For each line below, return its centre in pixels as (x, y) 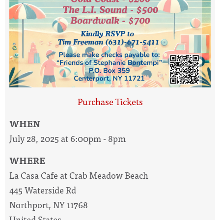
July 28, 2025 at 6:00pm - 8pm (68, 138)
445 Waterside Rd (43, 190)
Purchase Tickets (110, 101)
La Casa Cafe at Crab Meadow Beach (79, 175)
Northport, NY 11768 (49, 204)
